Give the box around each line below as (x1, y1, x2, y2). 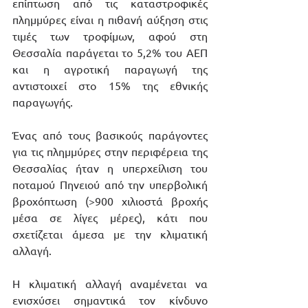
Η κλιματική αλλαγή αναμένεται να (12, 276, 208, 291)
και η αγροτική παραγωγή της (12, 62, 208, 76)
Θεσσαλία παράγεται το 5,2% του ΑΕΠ (12, 45, 208, 60)
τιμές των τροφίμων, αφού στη (12, 29, 208, 43)
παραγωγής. (12, 95, 73, 109)
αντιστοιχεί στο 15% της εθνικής (12, 78, 208, 93)
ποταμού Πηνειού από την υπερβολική (12, 177, 208, 192)
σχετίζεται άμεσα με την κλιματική (12, 227, 208, 241)
